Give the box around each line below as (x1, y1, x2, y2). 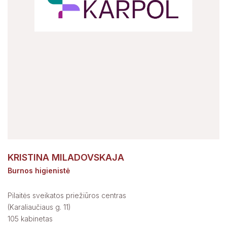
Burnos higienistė (8, 166, 70, 175)
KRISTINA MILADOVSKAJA (8, 152, 124, 163)
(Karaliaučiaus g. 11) (8, 202, 71, 211)
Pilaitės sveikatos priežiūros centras (8, 191, 126, 200)
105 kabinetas (8, 214, 53, 223)
